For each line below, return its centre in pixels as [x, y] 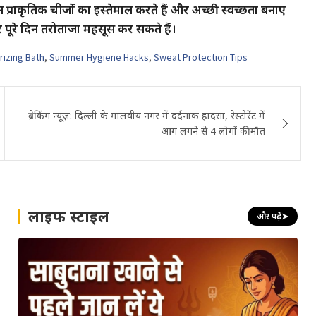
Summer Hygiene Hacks [99, 57]
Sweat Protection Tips [201, 57]
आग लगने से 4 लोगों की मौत [214, 130]
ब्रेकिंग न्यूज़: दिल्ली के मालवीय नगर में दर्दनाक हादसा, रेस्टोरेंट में [147, 115]
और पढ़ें [269, 217]
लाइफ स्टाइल [68, 216]
